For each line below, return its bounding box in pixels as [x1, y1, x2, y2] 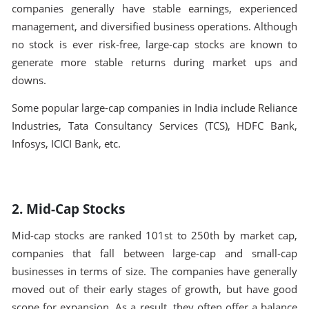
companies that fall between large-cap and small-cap [11, 246, 298, 261]
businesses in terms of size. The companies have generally [11, 263, 298, 279]
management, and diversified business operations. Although [11, 19, 298, 34]
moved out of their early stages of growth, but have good [11, 281, 298, 297]
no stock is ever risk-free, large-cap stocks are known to [11, 37, 298, 52]
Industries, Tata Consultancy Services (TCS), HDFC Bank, [11, 119, 298, 134]
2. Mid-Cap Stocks [11, 199, 125, 219]
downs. [11, 72, 46, 88]
